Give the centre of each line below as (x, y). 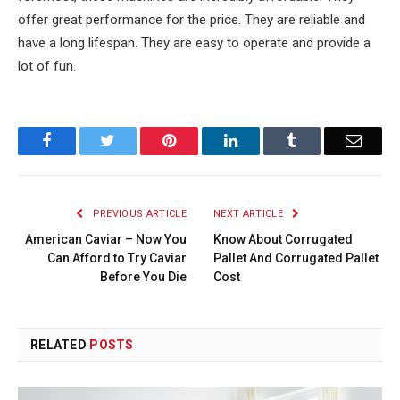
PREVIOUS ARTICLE (138, 213)
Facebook (82, 140)
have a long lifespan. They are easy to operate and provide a (194, 42)
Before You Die (143, 276)
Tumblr (320, 140)
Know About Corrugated (283, 239)
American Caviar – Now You (106, 239)
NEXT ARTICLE (250, 213)
